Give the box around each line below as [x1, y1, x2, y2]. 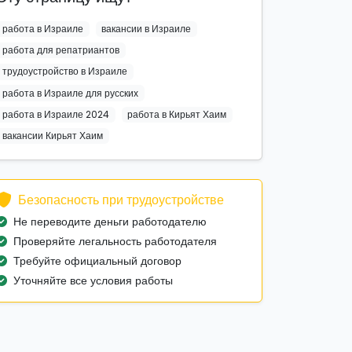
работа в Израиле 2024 [2, 107, 109, 121]
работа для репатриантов [2, 43, 119, 57]
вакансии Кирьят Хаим [2, 128, 103, 142]
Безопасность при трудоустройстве [18, 191, 224, 210]
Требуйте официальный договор [13, 253, 181, 269]
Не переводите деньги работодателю [13, 214, 207, 230]
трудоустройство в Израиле [2, 64, 127, 79]
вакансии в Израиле [101, 22, 192, 35]
